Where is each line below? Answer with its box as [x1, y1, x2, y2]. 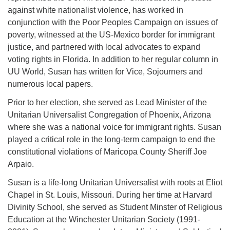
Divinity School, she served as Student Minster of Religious [8, 203, 222, 212]
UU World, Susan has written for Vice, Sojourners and [8, 67, 203, 76]
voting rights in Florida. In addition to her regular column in [8, 55, 218, 64]
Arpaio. [8, 160, 34, 168]
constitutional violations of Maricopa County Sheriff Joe [8, 147, 207, 156]
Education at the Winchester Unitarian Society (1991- [8, 215, 200, 224]
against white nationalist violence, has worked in [8, 6, 183, 14]
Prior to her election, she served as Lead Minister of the [8, 98, 207, 107]
